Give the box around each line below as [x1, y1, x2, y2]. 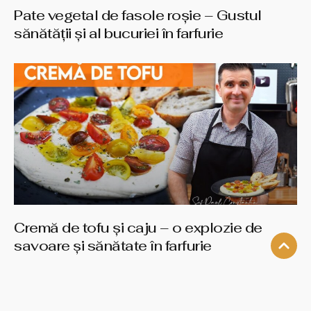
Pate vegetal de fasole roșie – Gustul [14, 6, 262, 24]
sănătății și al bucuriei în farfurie [14, 24, 223, 42]
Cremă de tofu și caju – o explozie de [14, 219, 262, 237]
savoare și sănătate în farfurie [14, 237, 212, 255]
